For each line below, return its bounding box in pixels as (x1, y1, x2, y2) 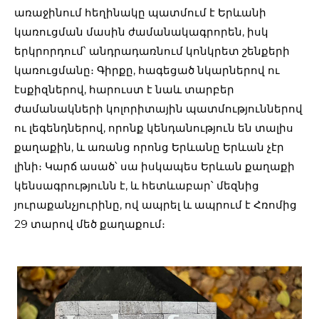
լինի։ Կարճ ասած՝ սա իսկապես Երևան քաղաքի (14, 159, 295, 174)
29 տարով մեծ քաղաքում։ (14, 217, 165, 231)
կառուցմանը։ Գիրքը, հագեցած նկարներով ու (14, 63, 280, 78)
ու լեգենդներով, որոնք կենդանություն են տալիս (14, 121, 293, 135)
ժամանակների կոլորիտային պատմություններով (14, 102, 303, 116)
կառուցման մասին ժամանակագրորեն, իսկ (14, 25, 268, 39)
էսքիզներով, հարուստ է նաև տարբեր (14, 83, 234, 97)
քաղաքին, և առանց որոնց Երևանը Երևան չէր (14, 140, 284, 155)
